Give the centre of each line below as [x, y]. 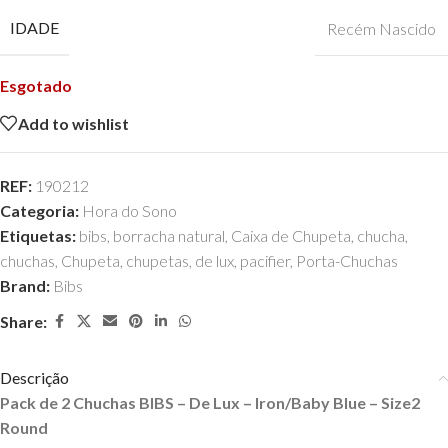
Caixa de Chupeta [291, 235]
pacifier [265, 260]
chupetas [157, 260]
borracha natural [169, 235]
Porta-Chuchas [347, 260]
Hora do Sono [129, 210]
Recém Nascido [381, 28]
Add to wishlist [73, 123]
